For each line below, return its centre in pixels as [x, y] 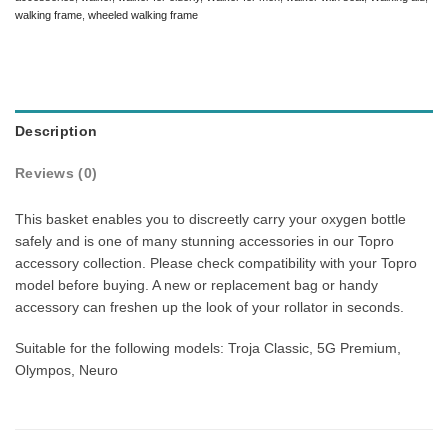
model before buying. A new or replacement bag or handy [196, 285]
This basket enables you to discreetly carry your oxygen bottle [210, 219]
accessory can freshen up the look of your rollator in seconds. [209, 307]
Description [56, 131]
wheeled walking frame [143, 14]
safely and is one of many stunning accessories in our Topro [204, 241]
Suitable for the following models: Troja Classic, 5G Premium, [208, 347]
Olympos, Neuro [66, 369]
